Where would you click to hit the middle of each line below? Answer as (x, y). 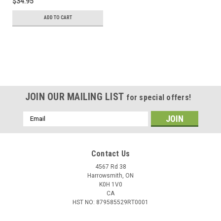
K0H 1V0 (110, 184)
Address (36, 126)
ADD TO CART (58, 17)
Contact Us (110, 153)
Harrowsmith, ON (110, 175)
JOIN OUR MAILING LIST (76, 96)
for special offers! (159, 97)
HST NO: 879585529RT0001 (110, 202)
